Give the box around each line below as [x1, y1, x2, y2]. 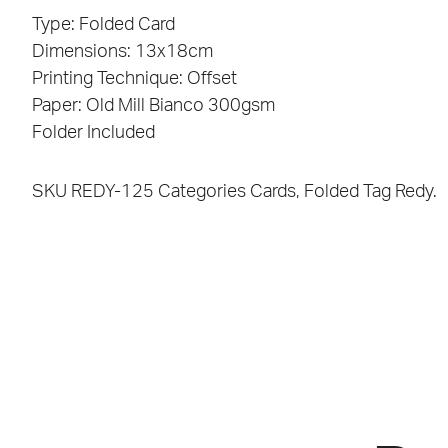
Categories [158, 182, 246, 201]
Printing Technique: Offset [32, 69, 237, 88]
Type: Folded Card [32, 15, 175, 34]
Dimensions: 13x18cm [32, 42, 213, 61]
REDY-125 [71, 182, 158, 201]
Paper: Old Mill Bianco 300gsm [32, 96, 275, 115]
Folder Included [32, 123, 155, 142]
